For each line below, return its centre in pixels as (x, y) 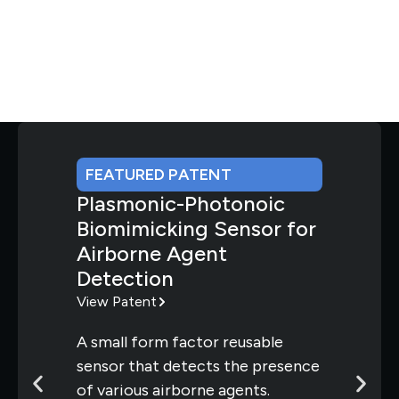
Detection (125, 278)
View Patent (117, 301)
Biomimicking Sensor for (196, 228)
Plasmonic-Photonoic (181, 203)
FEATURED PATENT (159, 174)
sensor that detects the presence (198, 366)
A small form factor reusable (180, 342)
